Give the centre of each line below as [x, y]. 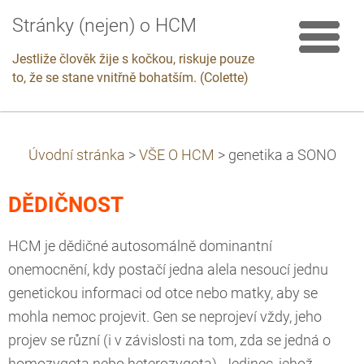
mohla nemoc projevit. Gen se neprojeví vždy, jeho [165, 317]
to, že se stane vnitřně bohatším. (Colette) [130, 78]
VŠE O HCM [178, 155]
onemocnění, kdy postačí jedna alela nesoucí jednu [168, 270]
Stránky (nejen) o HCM [104, 26]
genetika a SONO [282, 155]
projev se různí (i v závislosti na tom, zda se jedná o [169, 340]
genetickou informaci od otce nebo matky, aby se [163, 293]
